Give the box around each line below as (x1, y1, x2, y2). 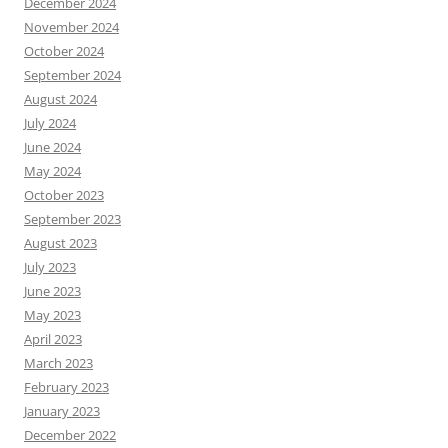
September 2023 (24, 210, 121, 229)
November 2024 (24, 18, 119, 37)
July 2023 (24, 258, 76, 277)
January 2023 (24, 402, 100, 421)
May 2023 (24, 306, 81, 325)
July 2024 (24, 114, 76, 133)
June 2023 (24, 282, 81, 301)
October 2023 (24, 186, 104, 205)
